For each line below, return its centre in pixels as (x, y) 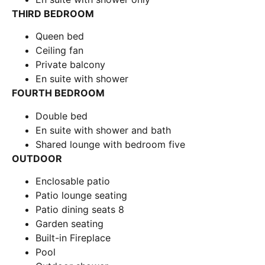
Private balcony (70, 65)
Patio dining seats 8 (80, 210)
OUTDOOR (37, 158)
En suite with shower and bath (103, 130)
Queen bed (60, 36)
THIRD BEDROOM (53, 13)
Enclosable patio (73, 181)
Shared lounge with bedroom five (110, 144)
